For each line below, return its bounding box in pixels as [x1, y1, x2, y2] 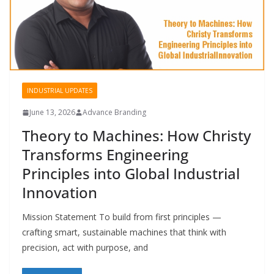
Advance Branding [83, 107, 146, 118]
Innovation [22, 182, 97, 203]
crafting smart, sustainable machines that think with [22, 226, 226, 239]
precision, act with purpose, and [22, 242, 148, 254]
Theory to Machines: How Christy [22, 125, 251, 146]
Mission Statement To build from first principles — [22, 211, 221, 223]
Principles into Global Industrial [22, 163, 240, 184]
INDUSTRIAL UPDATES [27, 86, 92, 95]
